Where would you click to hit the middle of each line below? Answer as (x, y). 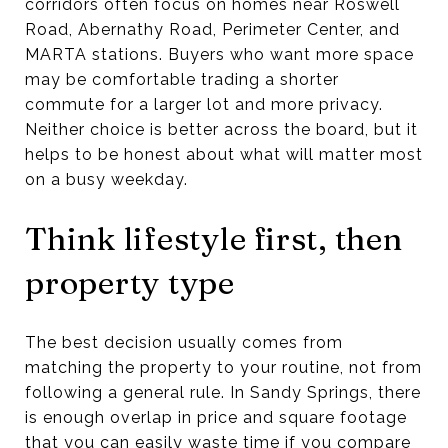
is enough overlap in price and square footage (216, 417)
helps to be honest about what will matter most (224, 154)
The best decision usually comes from (184, 342)
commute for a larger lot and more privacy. (204, 104)
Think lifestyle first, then (214, 238)
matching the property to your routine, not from (223, 367)
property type (130, 282)
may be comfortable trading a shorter (182, 79)
